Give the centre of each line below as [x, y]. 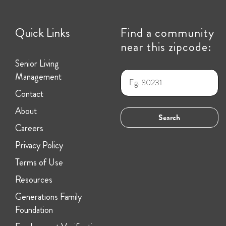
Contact [29, 94]
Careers [29, 128]
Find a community [167, 33]
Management [38, 76]
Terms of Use [39, 162]
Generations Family [48, 196]
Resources [34, 179]
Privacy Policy [39, 145]
